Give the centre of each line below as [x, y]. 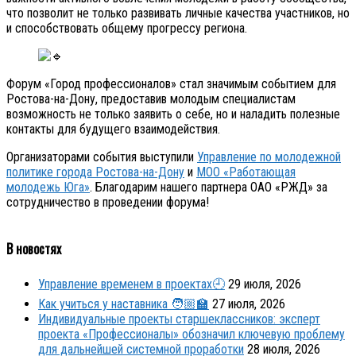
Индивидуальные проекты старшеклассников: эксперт [179, 319]
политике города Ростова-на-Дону [95, 172]
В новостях [34, 249]
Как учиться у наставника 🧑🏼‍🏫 [124, 304]
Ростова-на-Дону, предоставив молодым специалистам [151, 99]
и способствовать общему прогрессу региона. [127, 28]
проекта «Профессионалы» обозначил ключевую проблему [192, 335]
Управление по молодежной [269, 157]
